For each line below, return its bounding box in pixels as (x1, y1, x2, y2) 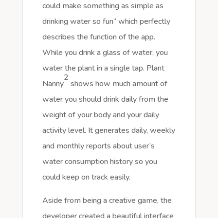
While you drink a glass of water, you (42, 47, 168, 58)
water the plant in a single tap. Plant (42, 63, 164, 74)
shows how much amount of (68, 78, 167, 90)
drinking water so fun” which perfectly (42, 16, 170, 27)
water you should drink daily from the (42, 94, 168, 105)
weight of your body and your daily (42, 109, 159, 121)
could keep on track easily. (42, 172, 132, 183)
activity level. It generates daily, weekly (42, 125, 175, 136)
